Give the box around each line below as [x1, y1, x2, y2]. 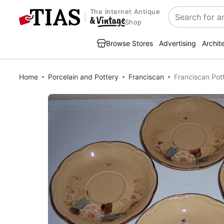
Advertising [159, 39, 196, 47]
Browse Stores [106, 39, 153, 47]
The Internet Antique [89, 7, 160, 16]
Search [168, 17, 195, 27]
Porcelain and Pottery [48, 72, 118, 81]
